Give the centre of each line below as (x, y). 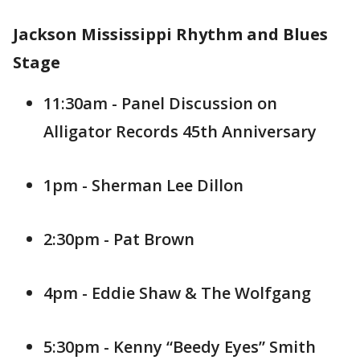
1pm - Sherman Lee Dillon (143, 185)
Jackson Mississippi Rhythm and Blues (170, 34)
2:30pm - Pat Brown (119, 239)
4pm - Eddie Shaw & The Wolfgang (177, 293)
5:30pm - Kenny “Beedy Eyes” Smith (180, 347)
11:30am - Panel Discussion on (160, 103)
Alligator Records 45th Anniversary (180, 131)
